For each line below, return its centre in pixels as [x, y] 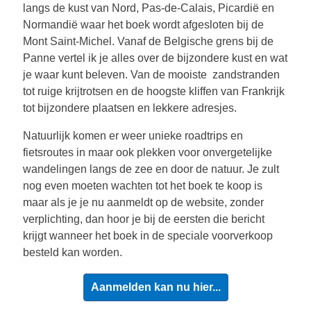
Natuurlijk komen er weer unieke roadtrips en [133, 136]
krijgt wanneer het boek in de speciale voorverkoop [148, 236]
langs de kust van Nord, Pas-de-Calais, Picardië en [149, 8]
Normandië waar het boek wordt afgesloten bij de [143, 25]
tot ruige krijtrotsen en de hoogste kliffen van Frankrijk [154, 91]
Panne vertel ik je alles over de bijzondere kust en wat [155, 58]
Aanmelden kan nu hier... [155, 287]
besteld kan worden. [74, 252]
